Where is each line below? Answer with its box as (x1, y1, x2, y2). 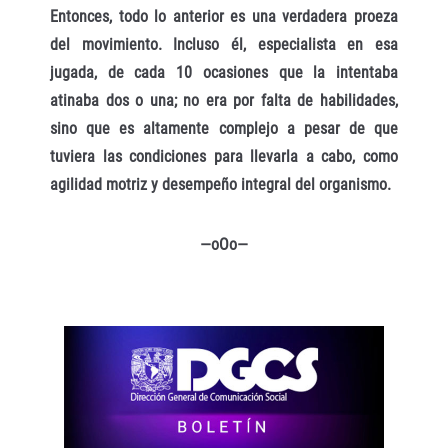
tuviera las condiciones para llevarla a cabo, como (50, 146, 398, 166)
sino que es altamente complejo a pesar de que (50, 118, 398, 138)
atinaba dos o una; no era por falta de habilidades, (50, 90, 398, 110)
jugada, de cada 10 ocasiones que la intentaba (50, 62, 398, 82)
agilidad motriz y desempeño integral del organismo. (50, 174, 391, 194)
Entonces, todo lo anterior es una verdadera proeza (50, 6, 398, 26)
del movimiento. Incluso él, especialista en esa (50, 34, 398, 54)
